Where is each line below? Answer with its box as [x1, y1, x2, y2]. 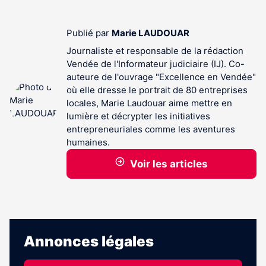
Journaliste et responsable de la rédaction [66, 45, 243, 56]
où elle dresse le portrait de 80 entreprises [66, 84, 248, 96]
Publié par [66, 27, 112, 39]
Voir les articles [129, 158, 208, 170]
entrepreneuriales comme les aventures [66, 123, 235, 135]
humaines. [66, 137, 110, 148]
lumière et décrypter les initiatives [66, 110, 210, 122]
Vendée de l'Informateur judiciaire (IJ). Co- [66, 58, 245, 69]
